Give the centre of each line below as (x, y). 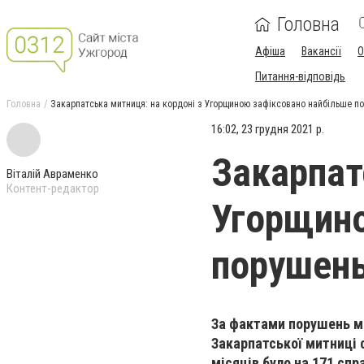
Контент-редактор (53, 188)
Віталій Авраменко (52, 174)
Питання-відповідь (300, 76)
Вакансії (321, 51)
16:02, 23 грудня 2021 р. (268, 129)
